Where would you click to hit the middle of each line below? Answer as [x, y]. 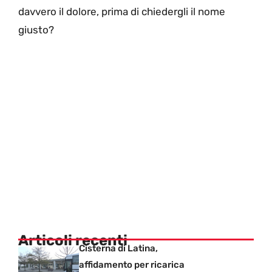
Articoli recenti [73, 240]
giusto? [36, 30]
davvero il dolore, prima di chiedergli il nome [122, 12]
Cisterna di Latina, [118, 248]
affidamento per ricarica [132, 264]
